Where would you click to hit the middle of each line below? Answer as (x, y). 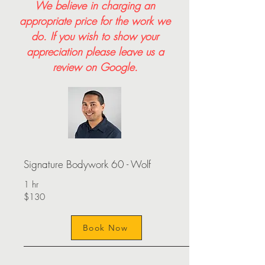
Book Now (105, 228)
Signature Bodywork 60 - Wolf (87, 164)
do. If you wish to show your (95, 36)
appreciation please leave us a (95, 51)
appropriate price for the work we (95, 21)
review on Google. (95, 67)
